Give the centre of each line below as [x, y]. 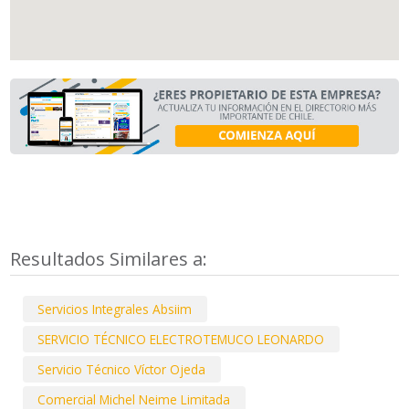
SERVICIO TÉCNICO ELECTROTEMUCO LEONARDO [181, 339]
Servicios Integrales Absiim [115, 309]
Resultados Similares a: [111, 258]
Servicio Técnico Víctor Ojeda [122, 370]
